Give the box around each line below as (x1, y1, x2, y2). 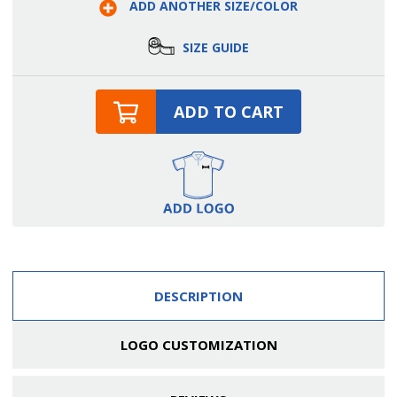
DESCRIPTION (154, 286, 243, 305)
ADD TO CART (173, 100, 284, 122)
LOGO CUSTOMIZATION (120, 335, 277, 354)
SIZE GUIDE (178, 38, 249, 56)
